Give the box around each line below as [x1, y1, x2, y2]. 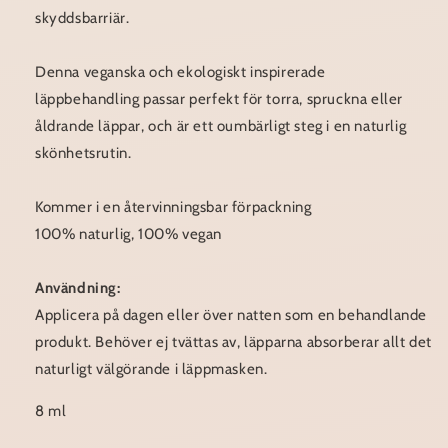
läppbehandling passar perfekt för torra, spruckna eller [35, 90, 404, 109]
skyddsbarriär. [35, 9, 130, 28]
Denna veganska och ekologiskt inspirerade [35, 63, 326, 82]
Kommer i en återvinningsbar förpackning [35, 198, 312, 217]
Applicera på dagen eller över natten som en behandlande [35, 306, 428, 325]
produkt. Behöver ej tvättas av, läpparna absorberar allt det [35, 333, 433, 352]
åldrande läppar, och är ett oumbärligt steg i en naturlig [35, 117, 407, 136]
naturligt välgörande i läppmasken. [35, 360, 268, 379]
